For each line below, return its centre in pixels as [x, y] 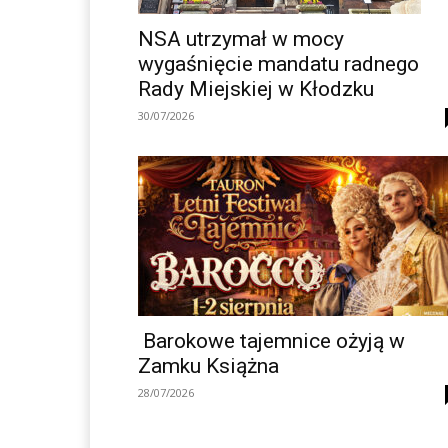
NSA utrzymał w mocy [241, 38]
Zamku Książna [211, 365]
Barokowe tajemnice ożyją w [271, 340]
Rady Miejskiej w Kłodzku [256, 88]
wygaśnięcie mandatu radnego [278, 63]
